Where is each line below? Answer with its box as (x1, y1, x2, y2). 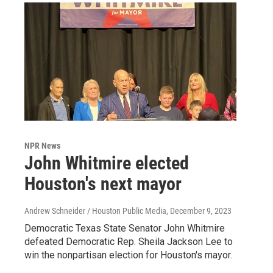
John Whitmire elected (24, 152, 189, 174)
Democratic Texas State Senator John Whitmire (24, 222, 225, 234)
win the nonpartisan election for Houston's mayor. (24, 249, 232, 261)
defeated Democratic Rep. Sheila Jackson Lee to (24, 235, 233, 247)
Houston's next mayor (24, 172, 182, 194)
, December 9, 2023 (166, 205, 232, 216)
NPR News (24, 140, 60, 151)
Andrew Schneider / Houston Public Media (24, 205, 166, 216)
